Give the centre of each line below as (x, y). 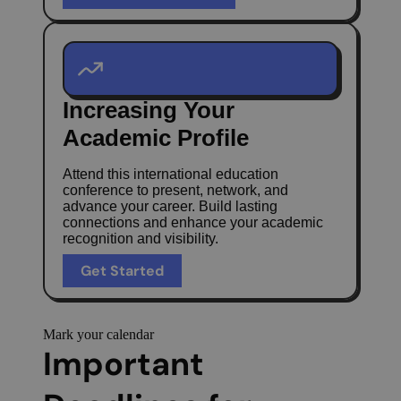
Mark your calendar (98, 334)
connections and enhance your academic (193, 222)
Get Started (122, 271)
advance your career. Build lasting (170, 206)
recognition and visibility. (141, 239)
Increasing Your (149, 110)
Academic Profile (156, 138)
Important (124, 364)
